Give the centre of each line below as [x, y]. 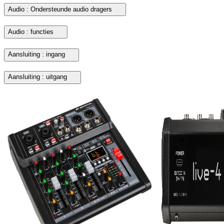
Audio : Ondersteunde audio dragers [60, 9]
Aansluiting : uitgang [37, 77]
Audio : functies [31, 31]
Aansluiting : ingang [36, 54]
